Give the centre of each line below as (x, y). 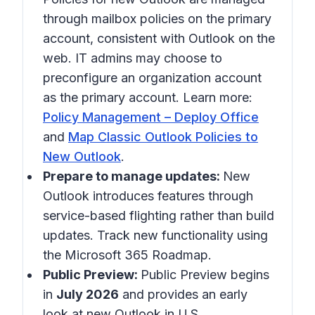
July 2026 (88, 294)
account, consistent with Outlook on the (159, 38)
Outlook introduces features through (148, 196)
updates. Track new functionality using (155, 235)
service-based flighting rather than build (159, 216)
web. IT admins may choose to (133, 58)
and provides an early (183, 294)
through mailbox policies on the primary (157, 19)
